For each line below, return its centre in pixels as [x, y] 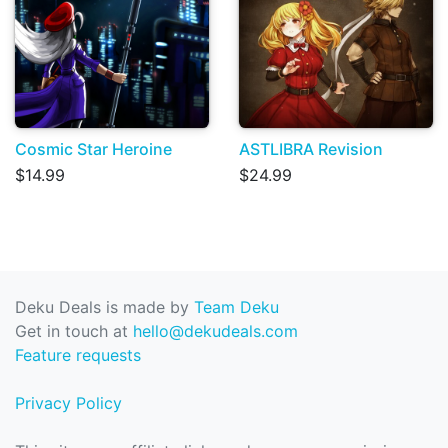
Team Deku [236, 307]
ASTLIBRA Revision [311, 148]
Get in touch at [74, 331]
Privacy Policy [68, 403]
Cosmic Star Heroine [93, 148]
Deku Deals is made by [104, 307]
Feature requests [78, 355]
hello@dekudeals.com [215, 331]
